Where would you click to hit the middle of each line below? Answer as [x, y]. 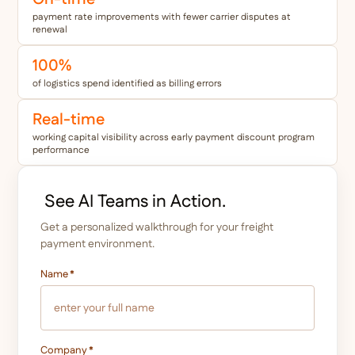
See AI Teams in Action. [134, 201]
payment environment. [98, 244]
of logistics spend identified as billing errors [128, 83]
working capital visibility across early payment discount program [174, 137]
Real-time [69, 119]
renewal [50, 29]
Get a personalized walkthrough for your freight [157, 227]
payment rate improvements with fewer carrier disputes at [162, 17]
